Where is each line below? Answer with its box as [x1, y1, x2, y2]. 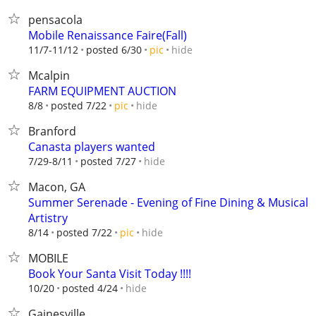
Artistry [28, 210, 68, 226]
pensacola [28, 12, 83, 28]
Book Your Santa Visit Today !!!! [28, 266, 191, 281]
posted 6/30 [86, 43, 142, 56]
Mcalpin [28, 68, 70, 83]
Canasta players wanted [28, 139, 155, 154]
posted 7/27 [80, 154, 136, 168]
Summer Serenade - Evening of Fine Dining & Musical [28, 195, 308, 210]
